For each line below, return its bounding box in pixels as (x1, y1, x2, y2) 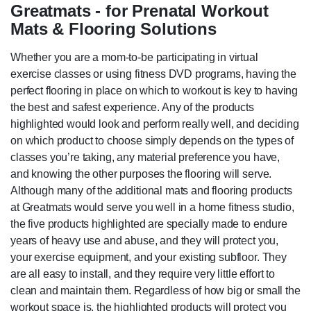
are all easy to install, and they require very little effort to (10, 267, 275, 280)
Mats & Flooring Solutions (10, 19, 217, 38)
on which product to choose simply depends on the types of (10, 134, 294, 146)
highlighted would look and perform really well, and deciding (10, 117, 299, 130)
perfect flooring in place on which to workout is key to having (10, 84, 299, 96)
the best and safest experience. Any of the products (10, 101, 254, 113)
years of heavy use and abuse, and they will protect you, (10, 234, 279, 246)
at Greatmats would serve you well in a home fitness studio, (10, 201, 294, 213)
